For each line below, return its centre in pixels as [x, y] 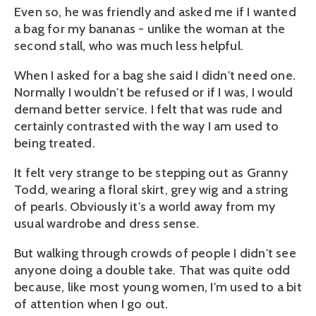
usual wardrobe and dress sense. [107, 223]
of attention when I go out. [91, 304]
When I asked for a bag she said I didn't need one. [155, 75]
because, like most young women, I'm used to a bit [158, 287]
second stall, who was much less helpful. [129, 45]
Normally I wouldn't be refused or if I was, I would [154, 92]
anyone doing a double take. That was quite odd [152, 270]
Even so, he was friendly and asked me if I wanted [155, 12]
